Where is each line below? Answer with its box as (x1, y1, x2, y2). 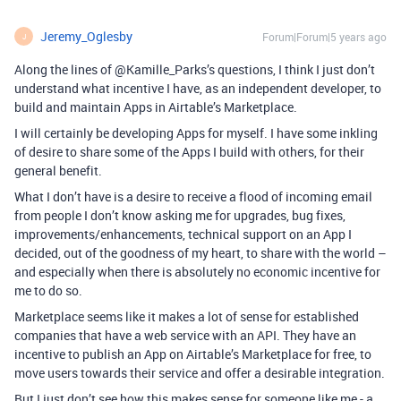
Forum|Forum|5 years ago (262, 30, 387, 45)
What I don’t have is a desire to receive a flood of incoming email (14, 188, 372, 206)
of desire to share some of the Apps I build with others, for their (14, 143, 364, 161)
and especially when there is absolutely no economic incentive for (14, 263, 380, 281)
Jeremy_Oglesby (40, 28, 132, 46)
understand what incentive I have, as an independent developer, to (14, 80, 381, 98)
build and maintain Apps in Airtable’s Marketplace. (14, 98, 297, 116)
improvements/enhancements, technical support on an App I (14, 226, 352, 243)
